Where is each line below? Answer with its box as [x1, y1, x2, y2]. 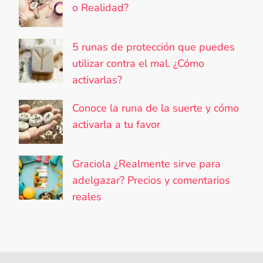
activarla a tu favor [72, 117, 160, 131]
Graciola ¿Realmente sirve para [72, 156, 221, 171]
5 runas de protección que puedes [72, 39, 235, 54]
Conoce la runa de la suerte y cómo [72, 100, 239, 115]
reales [72, 189, 102, 204]
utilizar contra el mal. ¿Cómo [72, 56, 204, 70]
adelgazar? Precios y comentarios [72, 173, 230, 187]
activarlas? [72, 72, 122, 87]
